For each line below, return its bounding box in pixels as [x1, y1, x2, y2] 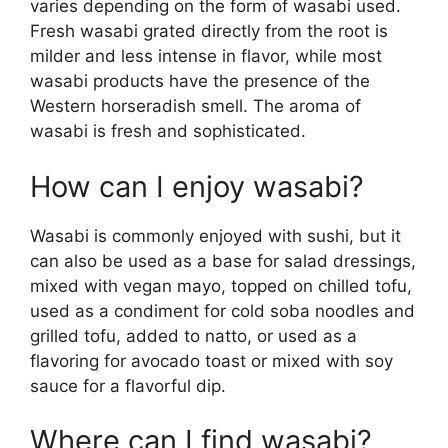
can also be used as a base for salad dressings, [30, 250, 416, 271]
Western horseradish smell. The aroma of [30, 96, 361, 117]
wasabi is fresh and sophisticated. [30, 121, 306, 142]
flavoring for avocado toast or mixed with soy [30, 350, 393, 371]
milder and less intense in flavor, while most [30, 46, 382, 67]
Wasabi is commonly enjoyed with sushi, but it [30, 225, 401, 246]
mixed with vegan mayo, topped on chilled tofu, [30, 275, 412, 296]
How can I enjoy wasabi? [30, 168, 364, 204]
